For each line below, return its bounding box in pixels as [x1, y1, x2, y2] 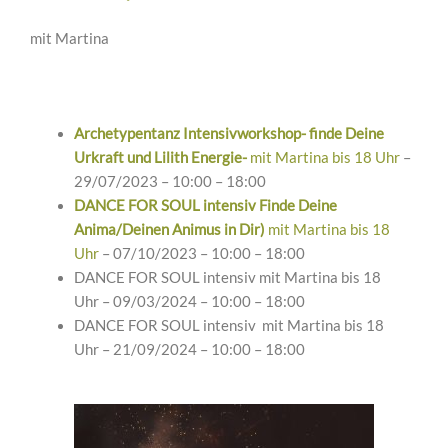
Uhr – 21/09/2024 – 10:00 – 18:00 [73, 340, 305, 358]
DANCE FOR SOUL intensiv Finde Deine [73, 196, 337, 214]
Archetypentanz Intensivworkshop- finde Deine [73, 124, 384, 142]
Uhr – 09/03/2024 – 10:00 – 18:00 [73, 292, 305, 310]
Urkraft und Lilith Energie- [73, 148, 247, 166]
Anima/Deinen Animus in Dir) [73, 220, 265, 238]
